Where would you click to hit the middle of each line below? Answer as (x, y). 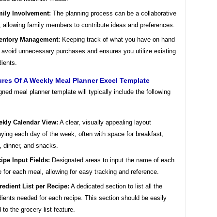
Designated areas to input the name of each (112, 160)
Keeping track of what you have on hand (117, 39)
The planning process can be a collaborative (114, 13)
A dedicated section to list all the (116, 186)
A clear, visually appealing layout (105, 122)
